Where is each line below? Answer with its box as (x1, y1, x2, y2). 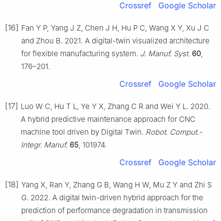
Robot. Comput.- (146, 127, 202, 137)
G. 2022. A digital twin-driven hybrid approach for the (21, 192, 203, 202)
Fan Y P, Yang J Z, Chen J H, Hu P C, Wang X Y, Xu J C (21, 23, 209, 33)
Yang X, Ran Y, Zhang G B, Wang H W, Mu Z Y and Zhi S (21, 180, 212, 189)
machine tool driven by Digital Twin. (21, 127, 146, 137)
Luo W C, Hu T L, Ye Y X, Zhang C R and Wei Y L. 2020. (21, 101, 210, 111)
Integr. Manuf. (21, 140, 68, 149)
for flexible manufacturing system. (21, 48, 140, 58)
